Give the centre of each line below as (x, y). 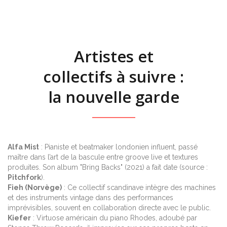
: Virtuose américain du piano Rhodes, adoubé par (114, 218)
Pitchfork (24, 177)
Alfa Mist (23, 147)
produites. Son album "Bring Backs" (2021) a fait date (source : (108, 167)
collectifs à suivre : (113, 76)
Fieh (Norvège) (35, 187)
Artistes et (113, 56)
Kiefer (19, 218)
